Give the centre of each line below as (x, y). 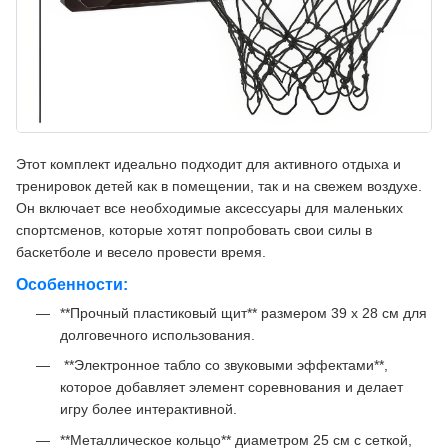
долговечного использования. (157, 335)
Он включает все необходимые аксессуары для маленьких (209, 208)
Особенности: (72, 284)
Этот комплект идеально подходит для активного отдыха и (208, 164)
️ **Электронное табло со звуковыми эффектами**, (224, 365)
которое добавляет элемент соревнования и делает (231, 387)
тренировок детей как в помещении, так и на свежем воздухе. (219, 186)
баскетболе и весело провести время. (141, 252)
